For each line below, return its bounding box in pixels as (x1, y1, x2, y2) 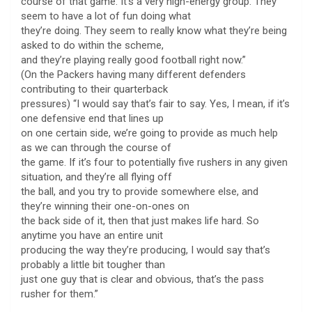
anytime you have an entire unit (21, 228, 163, 242)
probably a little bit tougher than (21, 258, 165, 271)
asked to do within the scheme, (21, 38, 164, 52)
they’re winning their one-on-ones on (21, 199, 189, 212)
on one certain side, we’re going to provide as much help (21, 126, 278, 139)
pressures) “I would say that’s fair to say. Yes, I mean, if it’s (21, 97, 290, 110)
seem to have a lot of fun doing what (21, 9, 191, 22)
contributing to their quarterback (21, 82, 168, 95)
